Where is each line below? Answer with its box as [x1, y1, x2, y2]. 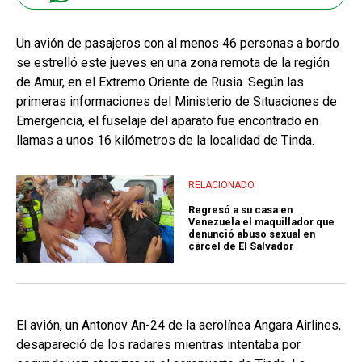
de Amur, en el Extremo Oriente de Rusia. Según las [16, 74, 304, 90]
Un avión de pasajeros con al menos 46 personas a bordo [16, 35, 339, 51]
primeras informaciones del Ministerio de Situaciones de [16, 93, 337, 109]
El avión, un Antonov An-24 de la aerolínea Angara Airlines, [16, 318, 341, 334]
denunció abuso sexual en [188, 228, 315, 241]
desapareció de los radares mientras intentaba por [16, 337, 301, 353]
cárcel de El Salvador [188, 240, 293, 253]
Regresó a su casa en [188, 204, 293, 217]
